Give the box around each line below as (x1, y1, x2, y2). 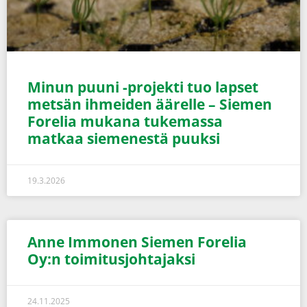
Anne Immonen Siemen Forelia (27, 232, 247, 252)
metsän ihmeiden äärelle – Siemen (27, 95, 272, 114)
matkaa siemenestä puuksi (27, 129, 220, 149)
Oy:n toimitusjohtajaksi (27, 249, 195, 269)
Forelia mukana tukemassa (27, 112, 223, 132)
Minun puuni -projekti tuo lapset (27, 77, 258, 97)
